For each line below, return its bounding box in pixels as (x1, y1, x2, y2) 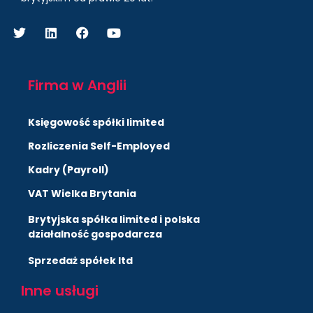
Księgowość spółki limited (28, 115, 164, 129)
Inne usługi (21, 280, 99, 300)
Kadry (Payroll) (28, 162, 109, 177)
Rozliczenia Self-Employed (28, 138, 170, 153)
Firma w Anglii (28, 75, 126, 95)
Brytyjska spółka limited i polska (28, 212, 200, 226)
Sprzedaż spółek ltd (28, 253, 133, 268)
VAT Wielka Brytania (28, 186, 136, 201)
